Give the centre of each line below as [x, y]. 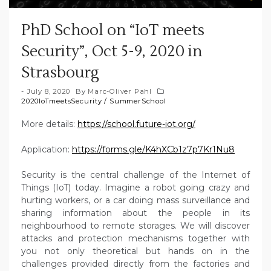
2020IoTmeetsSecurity [62, 101]
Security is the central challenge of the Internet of [135, 175]
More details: [49, 124]
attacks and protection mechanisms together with [135, 238]
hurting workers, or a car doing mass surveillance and [135, 200]
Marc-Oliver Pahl [120, 91]
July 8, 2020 [49, 91]
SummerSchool [138, 101]
